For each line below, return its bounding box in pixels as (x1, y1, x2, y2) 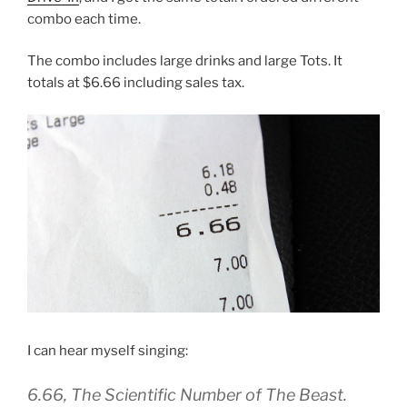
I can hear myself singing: (27, 342, 188, 359)
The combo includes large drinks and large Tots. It (27, 53, 342, 70)
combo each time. (27, 10, 141, 27)
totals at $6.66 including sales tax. (27, 74, 244, 92)
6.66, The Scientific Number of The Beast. (27, 385, 347, 404)
